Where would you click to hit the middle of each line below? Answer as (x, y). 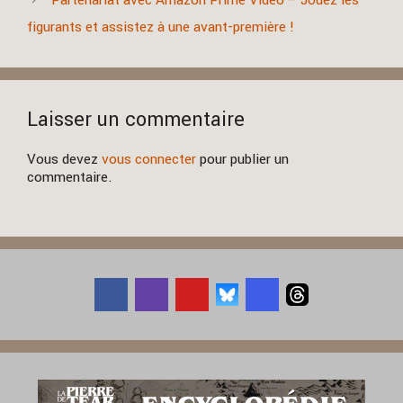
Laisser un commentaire (136, 120)
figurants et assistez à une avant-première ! (161, 27)
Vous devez (64, 160)
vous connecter (149, 160)
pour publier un (242, 160)
